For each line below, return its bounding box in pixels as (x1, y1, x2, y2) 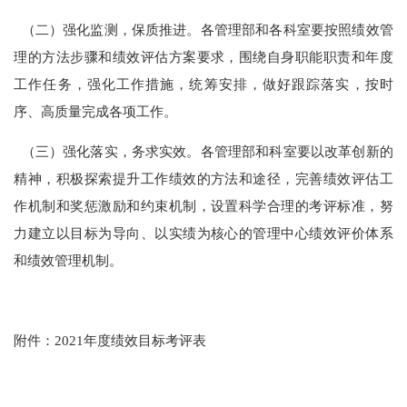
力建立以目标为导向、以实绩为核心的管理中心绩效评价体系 (14, 224, 393, 241)
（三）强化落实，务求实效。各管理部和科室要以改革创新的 (14, 143, 393, 159)
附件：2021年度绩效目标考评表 (14, 333, 207, 349)
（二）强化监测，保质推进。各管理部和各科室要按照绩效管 (14, 21, 393, 37)
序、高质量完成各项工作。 (14, 103, 178, 119)
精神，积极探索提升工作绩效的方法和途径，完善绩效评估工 (14, 170, 393, 186)
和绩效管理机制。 (14, 252, 124, 268)
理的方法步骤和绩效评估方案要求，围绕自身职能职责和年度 (14, 48, 393, 65)
